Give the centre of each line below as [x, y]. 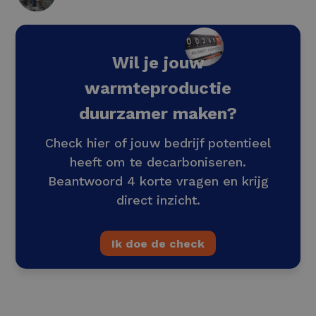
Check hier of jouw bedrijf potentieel [158, 142]
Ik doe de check [158, 243]
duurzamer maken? [158, 113]
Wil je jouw [158, 62]
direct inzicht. [158, 200]
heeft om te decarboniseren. [158, 162]
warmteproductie [158, 88]
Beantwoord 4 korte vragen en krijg [158, 181]
